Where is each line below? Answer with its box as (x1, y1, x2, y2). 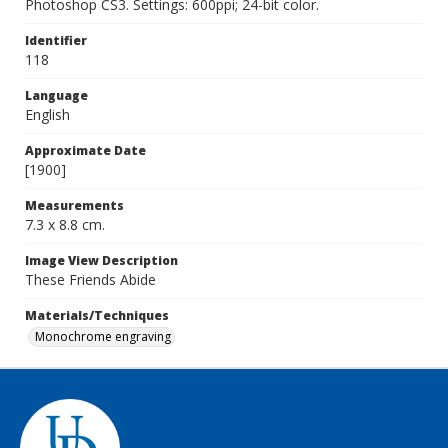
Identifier (25, 32, 87, 49)
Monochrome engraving (35, 328, 171, 345)
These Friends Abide (25, 270, 156, 289)
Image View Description (25, 252, 178, 269)
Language (25, 87, 88, 104)
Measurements (25, 197, 124, 214)
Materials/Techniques (25, 307, 169, 324)
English (25, 105, 70, 124)
